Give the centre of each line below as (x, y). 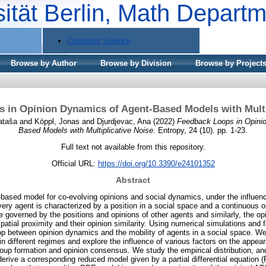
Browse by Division (136, 63)
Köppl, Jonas (57, 121)
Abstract (133, 180)
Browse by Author (44, 63)
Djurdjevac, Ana (123, 121)
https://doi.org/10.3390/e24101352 (156, 163)
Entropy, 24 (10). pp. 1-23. (202, 130)
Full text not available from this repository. (133, 147)
